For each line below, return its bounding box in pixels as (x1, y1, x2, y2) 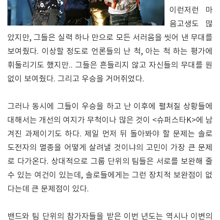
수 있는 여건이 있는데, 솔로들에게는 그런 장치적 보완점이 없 (7, 171, 213, 180)
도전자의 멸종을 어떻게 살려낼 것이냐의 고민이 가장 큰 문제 (7, 143, 213, 152)
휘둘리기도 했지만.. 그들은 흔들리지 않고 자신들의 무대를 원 (7, 61, 213, 70)
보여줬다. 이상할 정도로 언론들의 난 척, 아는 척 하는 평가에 (7, 47, 213, 56)
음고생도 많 (169, 20, 213, 28)
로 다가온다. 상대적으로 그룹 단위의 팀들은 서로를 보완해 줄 (7, 157, 213, 166)
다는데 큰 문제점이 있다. (7, 185, 89, 193)
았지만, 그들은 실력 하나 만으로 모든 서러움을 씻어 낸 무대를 (7, 33, 213, 42)
